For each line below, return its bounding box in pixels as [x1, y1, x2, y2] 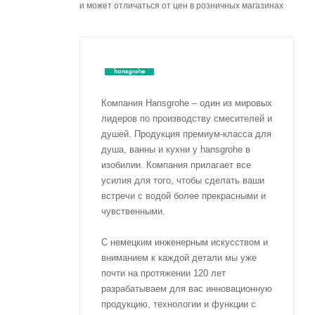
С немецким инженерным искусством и [101, 237, 268, 247]
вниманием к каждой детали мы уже [101, 252, 257, 263]
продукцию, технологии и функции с [101, 299, 256, 309]
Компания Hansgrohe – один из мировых [101, 98, 272, 108]
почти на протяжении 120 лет [101, 268, 226, 278]
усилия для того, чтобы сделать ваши [101, 175, 264, 186]
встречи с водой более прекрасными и [101, 191, 266, 201]
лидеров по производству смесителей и [101, 113, 272, 124]
